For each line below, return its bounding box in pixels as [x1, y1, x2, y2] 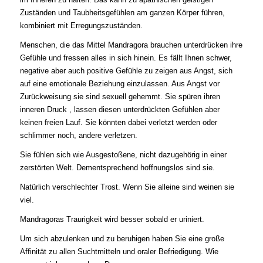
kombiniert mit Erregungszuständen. [19, 21, 143, 30]
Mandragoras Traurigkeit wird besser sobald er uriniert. [19, 214, 204, 224]
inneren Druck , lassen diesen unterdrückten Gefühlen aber [19, 104, 220, 114]
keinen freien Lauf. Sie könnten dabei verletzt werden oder [19, 117, 217, 127]
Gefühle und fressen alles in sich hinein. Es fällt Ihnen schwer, [19, 53, 232, 62]
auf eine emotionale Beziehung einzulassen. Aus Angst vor [19, 79, 220, 88]
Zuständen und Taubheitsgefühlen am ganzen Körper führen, [19, 8, 225, 17]
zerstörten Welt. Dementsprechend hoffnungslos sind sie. [19, 163, 215, 172]
